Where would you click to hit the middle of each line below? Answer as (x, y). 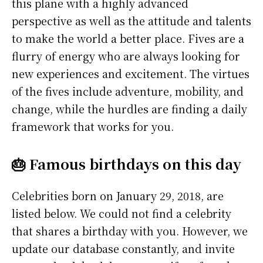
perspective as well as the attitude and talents (131, 21)
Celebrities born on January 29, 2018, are (118, 196)
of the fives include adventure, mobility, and (128, 91)
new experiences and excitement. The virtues (131, 74)
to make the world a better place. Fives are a (128, 38)
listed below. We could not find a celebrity (122, 213)
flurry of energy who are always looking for (126, 56)
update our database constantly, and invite (123, 249)
